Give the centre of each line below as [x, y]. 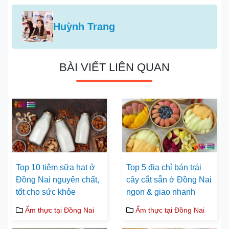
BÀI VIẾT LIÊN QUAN [114, 67]
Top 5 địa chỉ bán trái [164, 167]
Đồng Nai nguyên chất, [58, 179]
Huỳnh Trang [84, 27]
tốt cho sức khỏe [46, 192]
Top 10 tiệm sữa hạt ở [55, 167]
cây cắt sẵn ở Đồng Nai [169, 179]
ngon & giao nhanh [161, 192]
